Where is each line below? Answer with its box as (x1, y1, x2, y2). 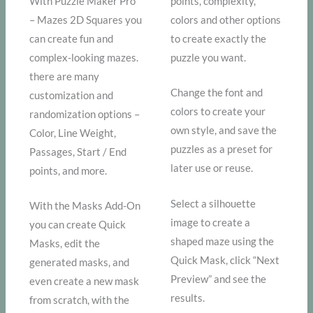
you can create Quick (29, 219, 126, 231)
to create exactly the (170, 32, 267, 45)
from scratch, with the (29, 294, 130, 307)
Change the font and (170, 87, 263, 99)
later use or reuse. (170, 162, 254, 175)
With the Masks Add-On (29, 200, 141, 212)
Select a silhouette (170, 197, 256, 210)
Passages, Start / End (29, 145, 127, 158)
